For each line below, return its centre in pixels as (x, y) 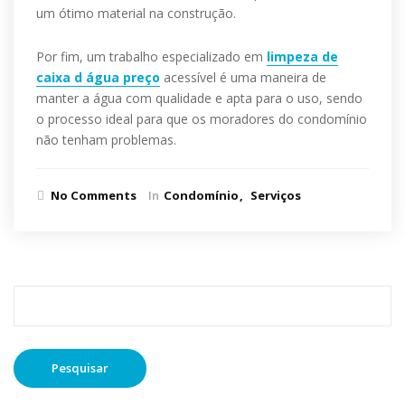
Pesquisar (42, 293)
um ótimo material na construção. (136, 13)
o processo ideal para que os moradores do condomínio (202, 119)
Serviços (276, 195)
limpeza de (302, 57)
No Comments (94, 195)
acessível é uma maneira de (245, 77)
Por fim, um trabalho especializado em (151, 57)
